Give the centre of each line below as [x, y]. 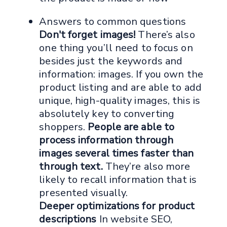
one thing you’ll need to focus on [116, 48]
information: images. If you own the [121, 74]
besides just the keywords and [111, 61]
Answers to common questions [113, 22]
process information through [106, 140]
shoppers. [64, 127]
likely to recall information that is [118, 180]
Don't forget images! [87, 35]
